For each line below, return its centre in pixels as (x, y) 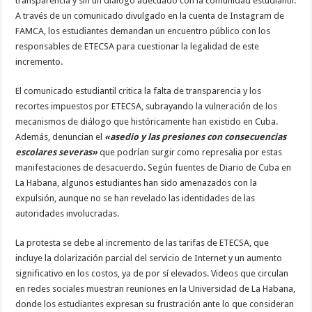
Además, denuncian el (60, 136)
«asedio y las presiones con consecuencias (196, 136)
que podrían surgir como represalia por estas (190, 152)
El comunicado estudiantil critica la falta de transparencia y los (139, 91)
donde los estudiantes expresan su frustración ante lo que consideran (155, 304)
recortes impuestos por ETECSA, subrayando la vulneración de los (147, 106)
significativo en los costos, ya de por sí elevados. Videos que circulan (152, 273)
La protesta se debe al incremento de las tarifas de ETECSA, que (142, 242)
